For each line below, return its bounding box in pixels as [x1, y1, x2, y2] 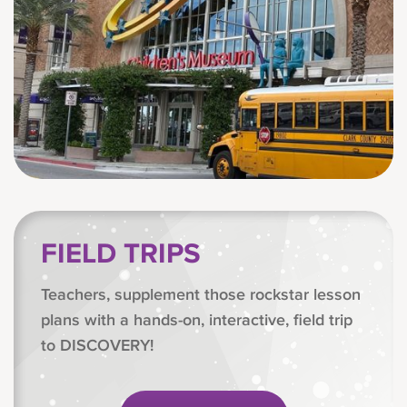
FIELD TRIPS [41, 237, 201, 272]
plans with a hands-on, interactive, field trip [41, 311, 352, 330]
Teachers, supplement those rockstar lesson [41, 285, 361, 304]
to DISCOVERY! [41, 336, 154, 355]
